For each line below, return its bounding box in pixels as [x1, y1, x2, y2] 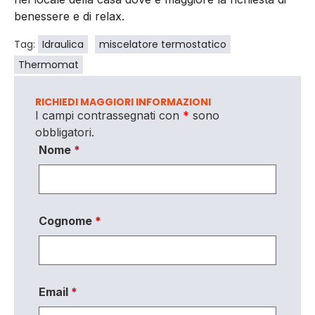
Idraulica [42, 37, 84, 51]
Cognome [39, 214, 95, 229]
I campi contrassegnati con [35, 108, 183, 122]
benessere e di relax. [14, 9, 124, 24]
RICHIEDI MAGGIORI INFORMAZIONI [35, 94, 211, 109]
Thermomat [18, 57, 79, 72]
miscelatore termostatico [99, 37, 226, 51]
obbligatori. [35, 124, 94, 139]
